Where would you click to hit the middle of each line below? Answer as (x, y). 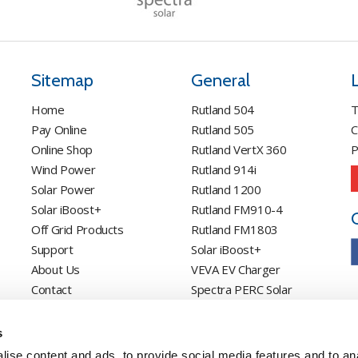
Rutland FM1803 (235, 229)
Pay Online (59, 129)
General (221, 80)
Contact (52, 289)
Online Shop (62, 149)
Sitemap (62, 80)
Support (52, 249)
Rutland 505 (223, 129)
